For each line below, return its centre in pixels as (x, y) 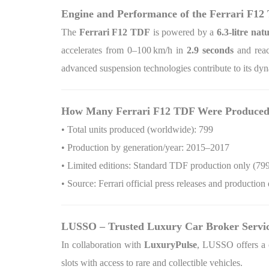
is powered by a (183, 32)
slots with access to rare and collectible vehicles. (152, 263)
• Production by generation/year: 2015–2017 (145, 147)
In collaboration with (103, 245)
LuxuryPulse (171, 245)
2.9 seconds (210, 50)
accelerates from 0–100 (107, 50)
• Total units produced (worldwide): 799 (137, 129)
